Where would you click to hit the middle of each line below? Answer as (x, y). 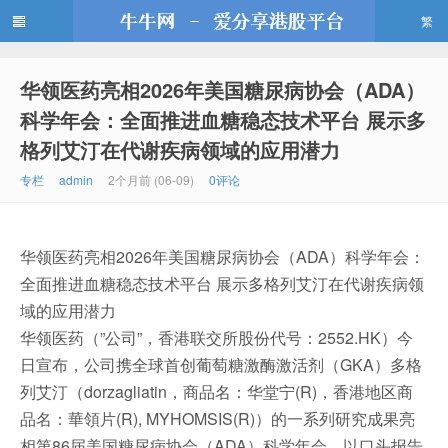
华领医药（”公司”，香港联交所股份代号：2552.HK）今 (216, 337)
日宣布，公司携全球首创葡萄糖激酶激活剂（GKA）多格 (221, 364)
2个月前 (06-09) (151, 179)
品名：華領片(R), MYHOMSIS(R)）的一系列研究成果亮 (217, 418)
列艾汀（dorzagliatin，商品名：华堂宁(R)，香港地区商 (216, 391)
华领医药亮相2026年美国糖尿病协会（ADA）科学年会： (222, 256)
